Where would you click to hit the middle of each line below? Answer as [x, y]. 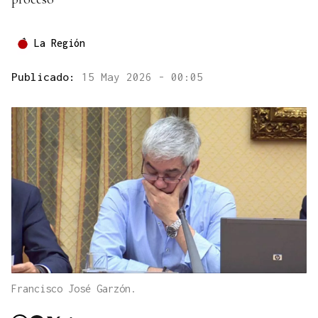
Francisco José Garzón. [74, 289]
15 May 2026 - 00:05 [142, 77]
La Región [60, 43]
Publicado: [46, 77]
